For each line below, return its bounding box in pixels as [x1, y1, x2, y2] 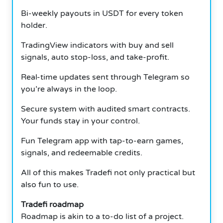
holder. [21, 20, 47, 30]
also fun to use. [21, 179, 79, 190]
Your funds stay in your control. [21, 115, 140, 126]
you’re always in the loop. [21, 84, 117, 94]
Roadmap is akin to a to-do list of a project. [21, 211, 184, 222]
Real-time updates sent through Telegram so [21, 72, 190, 82]
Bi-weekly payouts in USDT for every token [21, 8, 183, 18]
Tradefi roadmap [21, 199, 84, 210]
